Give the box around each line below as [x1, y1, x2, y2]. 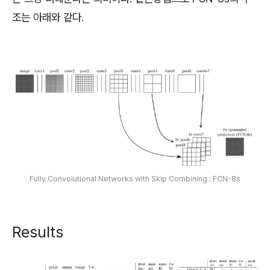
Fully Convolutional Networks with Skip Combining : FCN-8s [30, 174, 240, 183]
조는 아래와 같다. [12, 10, 84, 24]
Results [12, 222, 63, 242]
